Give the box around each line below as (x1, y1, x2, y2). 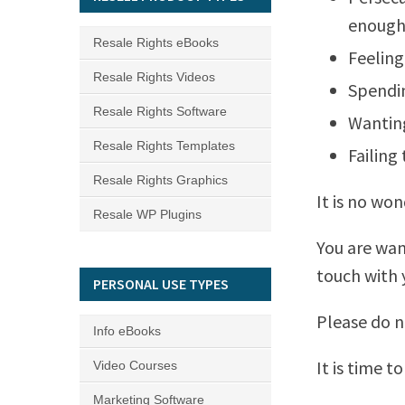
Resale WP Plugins (93, 207, 202, 221)
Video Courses (93, 358, 177, 372)
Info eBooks (93, 324, 161, 338)
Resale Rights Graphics (93, 173, 228, 187)
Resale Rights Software (93, 104, 227, 118)
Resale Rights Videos (93, 70, 215, 84)
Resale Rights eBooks (93, 35, 219, 50)
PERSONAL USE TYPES (93, 275, 229, 293)
